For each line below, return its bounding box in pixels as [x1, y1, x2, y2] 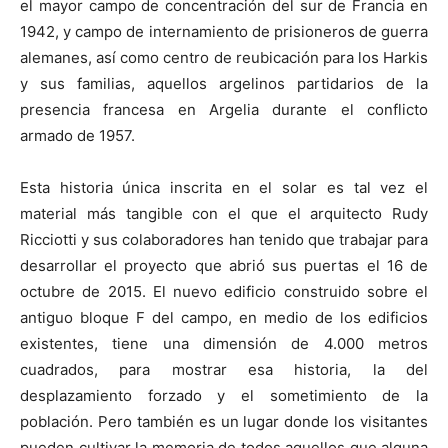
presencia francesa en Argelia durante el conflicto [20, 100, 428, 120]
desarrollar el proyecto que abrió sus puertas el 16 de [20, 256, 428, 276]
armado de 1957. [20, 126, 135, 146]
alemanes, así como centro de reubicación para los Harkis [20, 48, 428, 68]
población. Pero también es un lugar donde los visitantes [20, 412, 428, 432]
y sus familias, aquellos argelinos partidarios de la [20, 74, 428, 94]
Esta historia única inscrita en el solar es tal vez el [20, 178, 428, 198]
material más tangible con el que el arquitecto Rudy [20, 204, 428, 224]
